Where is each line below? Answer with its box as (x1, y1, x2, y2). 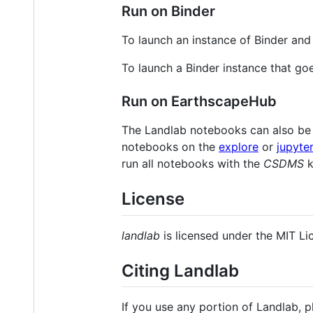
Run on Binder (122, 3, 215, 20)
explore (219, 140, 259, 154)
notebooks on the (122, 140, 219, 154)
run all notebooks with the (122, 156, 263, 171)
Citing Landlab (122, 260, 239, 281)
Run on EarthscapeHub (122, 93, 277, 110)
